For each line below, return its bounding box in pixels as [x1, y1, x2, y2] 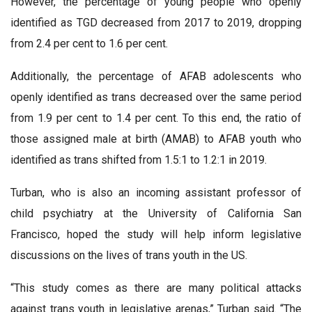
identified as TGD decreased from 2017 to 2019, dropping [10, 15, 302, 29]
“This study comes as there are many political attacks [10, 281, 302, 295]
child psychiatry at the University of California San [10, 206, 302, 220]
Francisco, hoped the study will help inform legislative [10, 227, 302, 241]
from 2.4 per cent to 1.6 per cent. [10, 36, 171, 50]
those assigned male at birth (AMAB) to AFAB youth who [10, 132, 302, 146]
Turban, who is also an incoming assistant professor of [10, 185, 302, 199]
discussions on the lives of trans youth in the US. [10, 248, 247, 262]
